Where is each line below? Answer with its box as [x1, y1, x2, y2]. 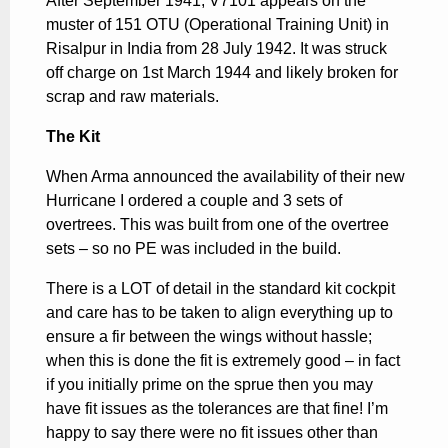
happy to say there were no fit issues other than [46, 423, 378, 441]
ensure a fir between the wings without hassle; [46, 327, 372, 345]
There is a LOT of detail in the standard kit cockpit [46, 279, 395, 297]
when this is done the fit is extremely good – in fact [46, 351, 400, 369]
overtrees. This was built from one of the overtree [46, 215, 389, 233]
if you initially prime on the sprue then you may [46, 375, 373, 393]
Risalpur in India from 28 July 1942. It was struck [46, 39, 387, 57]
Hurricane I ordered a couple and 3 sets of [46, 191, 342, 209]
